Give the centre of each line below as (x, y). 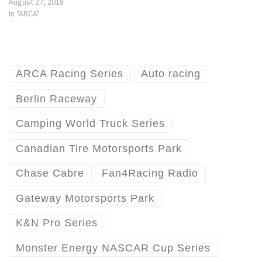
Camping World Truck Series (91, 124)
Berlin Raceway (57, 99)
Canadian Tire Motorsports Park (99, 148)
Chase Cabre (50, 173)
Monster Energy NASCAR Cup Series (113, 248)
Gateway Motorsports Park (85, 198)
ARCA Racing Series (70, 74)
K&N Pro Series (57, 223)
